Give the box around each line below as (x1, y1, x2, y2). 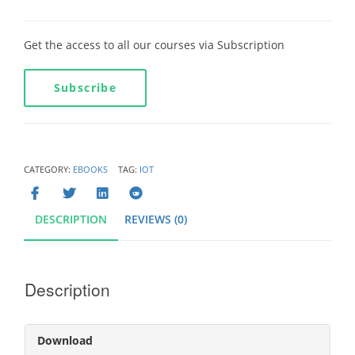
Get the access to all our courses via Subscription (24, 36, 284, 52)
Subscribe (53, 79, 117, 95)
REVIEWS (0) (124, 211, 187, 227)
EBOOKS (73, 162, 108, 175)
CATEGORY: (24, 162, 73, 175)
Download (37, 333, 93, 349)
